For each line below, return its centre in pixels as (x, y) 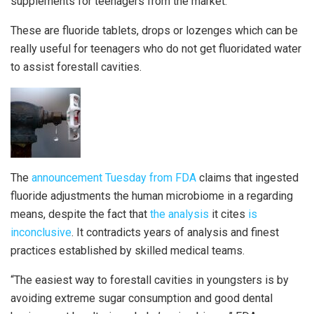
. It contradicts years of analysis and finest (175, 233)
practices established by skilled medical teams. (128, 251)
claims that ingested (247, 178)
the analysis (179, 214)
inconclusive (41, 233)
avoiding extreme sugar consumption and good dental (142, 299)
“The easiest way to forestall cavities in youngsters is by (150, 280)
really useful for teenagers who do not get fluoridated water (156, 49)
